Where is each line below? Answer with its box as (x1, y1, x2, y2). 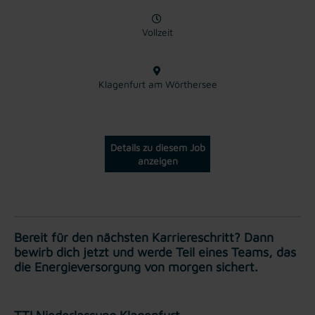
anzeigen (137, 154, 178, 167)
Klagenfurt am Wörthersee (98, 77, 217, 90)
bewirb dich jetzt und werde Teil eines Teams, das (14, 244, 296, 259)
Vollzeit (142, 25, 173, 38)
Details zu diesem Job (110, 141, 205, 153)
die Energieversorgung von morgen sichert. (14, 259, 258, 274)
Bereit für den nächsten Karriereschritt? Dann (14, 229, 274, 245)
